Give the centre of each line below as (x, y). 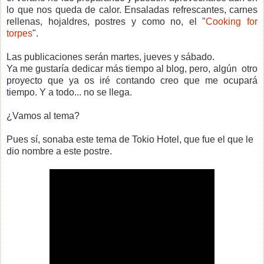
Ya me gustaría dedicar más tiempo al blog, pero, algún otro (132, 68)
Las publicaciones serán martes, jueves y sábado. (110, 57)
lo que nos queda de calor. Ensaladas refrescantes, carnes (132, 9)
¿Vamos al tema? (43, 115)
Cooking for (232, 21)
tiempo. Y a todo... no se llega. (69, 92)
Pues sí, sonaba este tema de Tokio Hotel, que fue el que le (130, 139)
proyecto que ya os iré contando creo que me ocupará (132, 80)
